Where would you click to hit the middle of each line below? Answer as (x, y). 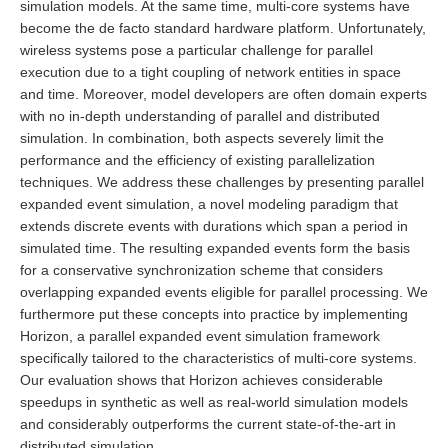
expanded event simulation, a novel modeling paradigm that (209, 204)
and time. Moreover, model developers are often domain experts (223, 94)
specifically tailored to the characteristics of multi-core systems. (218, 358)
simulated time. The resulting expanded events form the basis (215, 248)
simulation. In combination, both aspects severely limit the (202, 138)
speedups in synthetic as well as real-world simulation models (214, 402)
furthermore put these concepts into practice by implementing (214, 314)
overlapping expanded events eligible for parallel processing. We (224, 292)
